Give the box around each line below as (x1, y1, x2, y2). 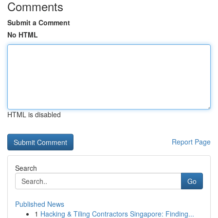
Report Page (172, 137, 211, 146)
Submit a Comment (7, 18, 70, 27)
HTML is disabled (7, 109, 61, 119)
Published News (15, 199, 64, 209)
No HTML (7, 30, 38, 39)
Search (15, 163, 37, 173)
